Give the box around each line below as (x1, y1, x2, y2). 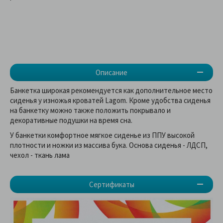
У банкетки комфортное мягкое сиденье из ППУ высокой (10, 130, 195, 140)
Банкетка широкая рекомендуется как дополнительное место (10, 85, 213, 95)
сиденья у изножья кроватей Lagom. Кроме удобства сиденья (10, 95, 211, 105)
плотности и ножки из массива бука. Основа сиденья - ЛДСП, (10, 140, 208, 150)
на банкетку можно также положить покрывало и (10, 105, 171, 115)
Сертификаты (89, 179, 134, 189)
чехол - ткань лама (10, 150, 70, 160)
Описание (96, 67, 127, 77)
